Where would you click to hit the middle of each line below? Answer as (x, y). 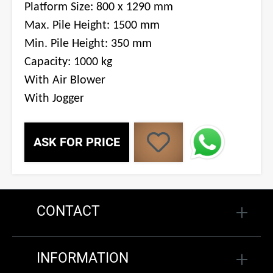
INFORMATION (83, 258)
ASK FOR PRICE (77, 142)
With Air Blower (65, 80)
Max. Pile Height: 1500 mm (92, 25)
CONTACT (68, 211)
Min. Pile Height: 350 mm (88, 44)
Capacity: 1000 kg (68, 62)
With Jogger (54, 98)
